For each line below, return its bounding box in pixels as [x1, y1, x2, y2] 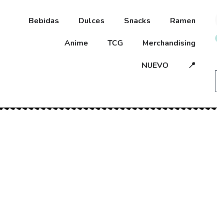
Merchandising [142, 38, 196, 48]
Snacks [124, 15, 151, 26]
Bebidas [28, 15, 59, 26]
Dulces [78, 15, 105, 26]
